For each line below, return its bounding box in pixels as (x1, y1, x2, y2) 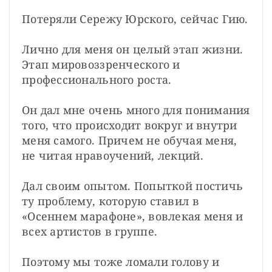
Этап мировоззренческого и (22, 56, 180, 72)
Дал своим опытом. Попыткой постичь (22, 178, 243, 193)
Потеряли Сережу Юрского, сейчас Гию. (22, 11, 248, 26)
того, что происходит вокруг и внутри (22, 117, 237, 132)
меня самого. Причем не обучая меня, (22, 132, 237, 148)
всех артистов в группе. (22, 223, 158, 239)
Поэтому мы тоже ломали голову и (22, 254, 220, 269)
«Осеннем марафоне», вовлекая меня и (22, 208, 243, 223)
